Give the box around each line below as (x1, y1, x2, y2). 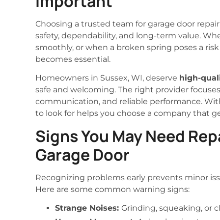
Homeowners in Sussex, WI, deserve (35, 73, 179, 83)
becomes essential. (35, 54, 110, 64)
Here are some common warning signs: (35, 184, 190, 194)
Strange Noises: (55, 203, 121, 213)
